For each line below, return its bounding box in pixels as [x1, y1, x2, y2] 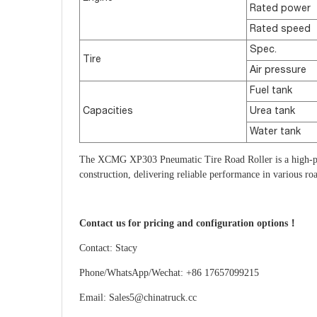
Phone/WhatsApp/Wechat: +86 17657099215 [79, 267, 259, 279]
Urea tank [250, 107, 295, 117]
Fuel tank [250, 86, 292, 97]
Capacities [83, 107, 133, 117]
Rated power [250, 4, 311, 15]
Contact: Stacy [79, 243, 137, 254]
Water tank [250, 127, 301, 138]
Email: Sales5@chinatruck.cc [79, 292, 197, 304]
